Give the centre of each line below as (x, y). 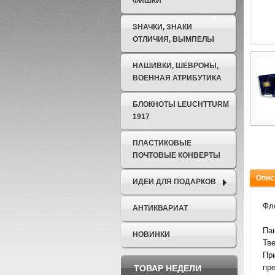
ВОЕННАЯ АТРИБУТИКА (177, 78)
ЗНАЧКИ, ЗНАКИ (162, 27)
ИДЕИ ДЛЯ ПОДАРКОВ (174, 182)
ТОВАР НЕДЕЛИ (168, 268)
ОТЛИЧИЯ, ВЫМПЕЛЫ (173, 39)
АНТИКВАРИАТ (160, 208)
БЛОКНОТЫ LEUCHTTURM (181, 104)
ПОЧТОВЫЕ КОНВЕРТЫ (176, 155)
